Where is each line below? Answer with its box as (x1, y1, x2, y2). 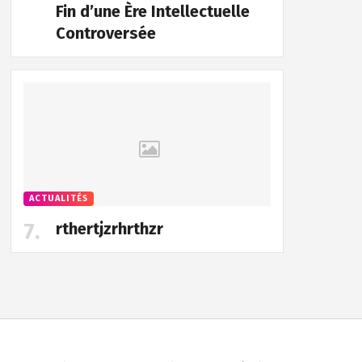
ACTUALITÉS (28, 193, 88, 204)
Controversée (55, 23, 156, 43)
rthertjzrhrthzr (55, 219, 163, 239)
